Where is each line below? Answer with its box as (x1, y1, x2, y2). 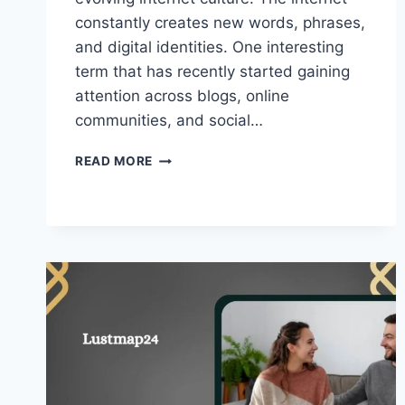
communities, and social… (75, 111, 263, 130)
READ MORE (75, 154, 154, 169)
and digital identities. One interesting (75, 38, 344, 57)
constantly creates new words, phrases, (75, 14, 365, 33)
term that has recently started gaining (75, 62, 350, 81)
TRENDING (152, 225, 221, 240)
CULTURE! (152, 282, 218, 297)
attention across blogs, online (75, 87, 289, 106)
